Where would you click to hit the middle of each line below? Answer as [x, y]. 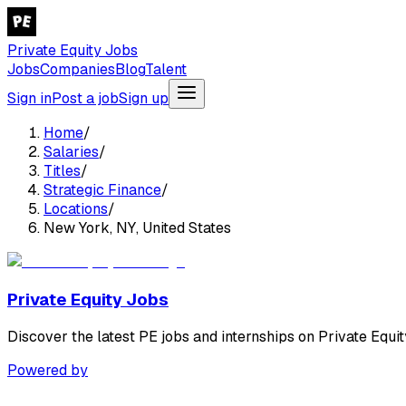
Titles [62, 171]
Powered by [48, 371]
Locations [76, 209]
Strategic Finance [102, 190]
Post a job [85, 98]
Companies [77, 69]
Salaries [71, 152]
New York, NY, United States [137, 228]
